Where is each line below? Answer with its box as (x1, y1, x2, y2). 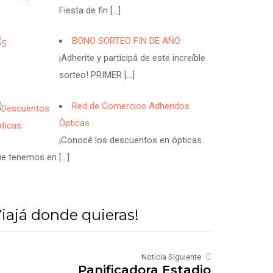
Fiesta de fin (59, 4, 111, 16)
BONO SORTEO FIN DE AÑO (72, 35, 181, 47)
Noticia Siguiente (141, 252, 201, 261)
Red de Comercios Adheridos (72, 100, 190, 112)
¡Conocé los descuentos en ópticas (59, 134, 202, 146)
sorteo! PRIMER (59, 69, 125, 81)
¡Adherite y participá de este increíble (59, 52, 206, 64)
